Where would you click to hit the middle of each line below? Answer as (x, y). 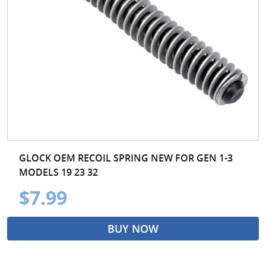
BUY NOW (133, 228)
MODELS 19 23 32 (58, 172)
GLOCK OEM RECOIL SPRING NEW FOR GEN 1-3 (126, 158)
